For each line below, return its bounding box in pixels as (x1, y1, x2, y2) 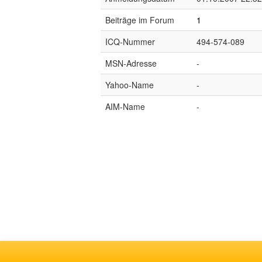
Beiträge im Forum (105, 14, 174, 26)
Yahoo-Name (105, 79, 154, 91)
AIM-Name (105, 101, 145, 112)
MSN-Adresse (105, 57, 157, 69)
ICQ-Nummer (105, 36, 155, 47)
